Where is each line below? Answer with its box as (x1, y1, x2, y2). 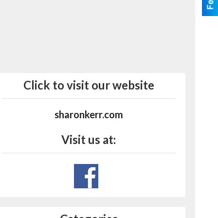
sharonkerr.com (54, 109, 123, 120)
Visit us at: (61, 132, 116, 146)
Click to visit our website (23, 78, 154, 92)
